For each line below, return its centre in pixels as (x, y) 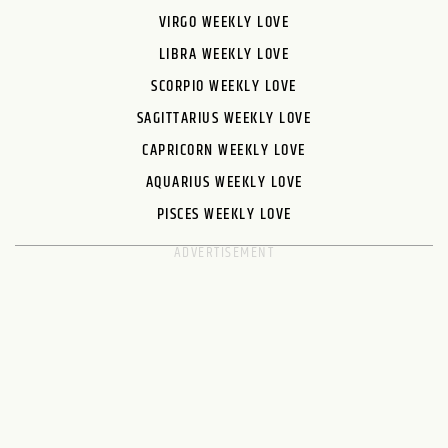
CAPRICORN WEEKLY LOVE (224, 150)
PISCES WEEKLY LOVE (224, 214)
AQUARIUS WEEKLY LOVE (224, 182)
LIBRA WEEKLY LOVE (224, 54)
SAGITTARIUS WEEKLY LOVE (224, 118)
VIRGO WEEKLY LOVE (224, 22)
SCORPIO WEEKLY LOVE (224, 86)
